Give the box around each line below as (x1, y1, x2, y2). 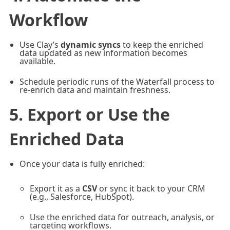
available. (19, 55, 55, 67)
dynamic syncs (60, 39, 121, 50)
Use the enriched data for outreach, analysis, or (29, 211, 215, 223)
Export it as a (29, 182, 82, 194)
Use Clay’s (19, 39, 61, 50)
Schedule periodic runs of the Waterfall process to (19, 75, 215, 87)
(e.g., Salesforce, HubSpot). (29, 190, 134, 202)
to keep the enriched (120, 39, 203, 50)
